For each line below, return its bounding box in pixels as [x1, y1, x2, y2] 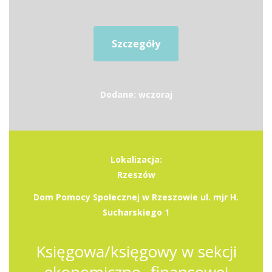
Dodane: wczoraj [100, 89, 172, 100]
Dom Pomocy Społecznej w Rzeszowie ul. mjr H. [33, 191, 239, 203]
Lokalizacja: [110, 154, 162, 165]
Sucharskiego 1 [103, 206, 169, 218]
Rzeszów [117, 169, 155, 180]
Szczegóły [112, 37, 160, 50]
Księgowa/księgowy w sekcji [35, 240, 237, 262]
